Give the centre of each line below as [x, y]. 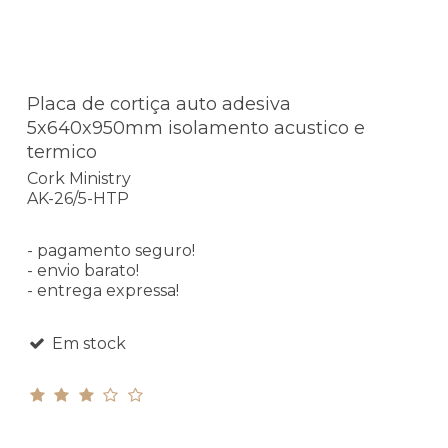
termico [62, 152]
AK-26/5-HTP [78, 198]
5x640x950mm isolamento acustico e [196, 128]
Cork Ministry [79, 178]
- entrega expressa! [103, 290]
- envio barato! [83, 270]
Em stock [86, 343]
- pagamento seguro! [111, 250]
